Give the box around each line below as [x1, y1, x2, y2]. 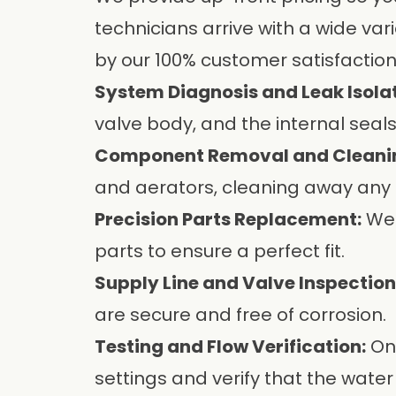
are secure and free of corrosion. [95, 302, 386, 327]
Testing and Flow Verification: [95, 334, 366, 359]
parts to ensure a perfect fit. [95, 239, 345, 263]
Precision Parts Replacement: [95, 207, 362, 232]
